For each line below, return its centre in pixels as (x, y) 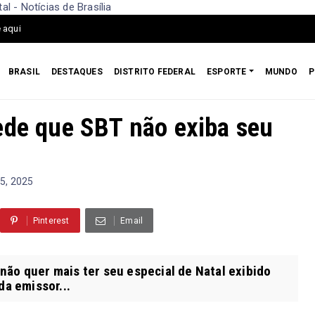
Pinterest (51, 220)
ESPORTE (227, 71)
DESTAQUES (77, 71)
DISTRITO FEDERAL (155, 71)
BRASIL (24, 71)
